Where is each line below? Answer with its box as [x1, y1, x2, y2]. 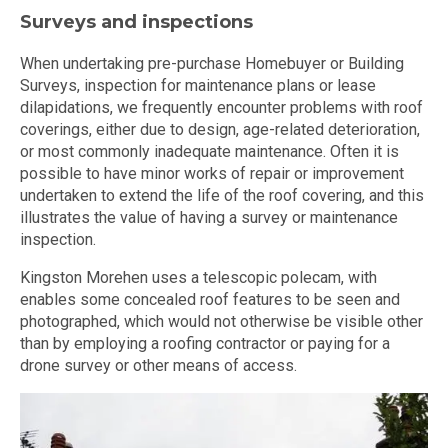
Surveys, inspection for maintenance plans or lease [20, 75, 376, 95]
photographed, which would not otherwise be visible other [20, 311, 423, 331]
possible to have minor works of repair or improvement [20, 163, 404, 183]
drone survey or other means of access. [20, 355, 297, 375]
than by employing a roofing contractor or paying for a [20, 333, 390, 353]
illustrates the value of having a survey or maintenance [20, 207, 398, 227]
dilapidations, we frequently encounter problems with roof [20, 97, 423, 117]
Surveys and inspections [20, 10, 253, 33]
